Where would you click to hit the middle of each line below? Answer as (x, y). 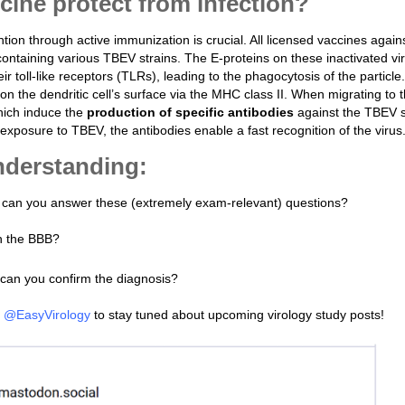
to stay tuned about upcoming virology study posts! (237, 315)
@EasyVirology (47, 315)
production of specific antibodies (190, 113)
